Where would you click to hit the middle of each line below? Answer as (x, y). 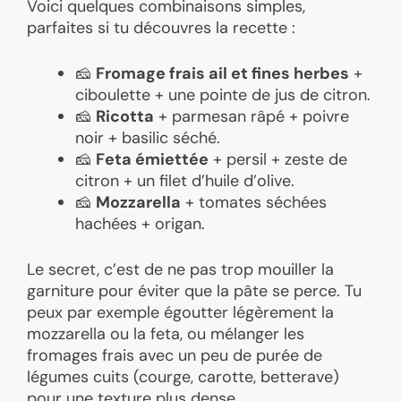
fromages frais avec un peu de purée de (175, 355)
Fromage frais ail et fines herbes (222, 73)
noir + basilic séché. (148, 137)
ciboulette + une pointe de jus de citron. (223, 94)
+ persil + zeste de (278, 159)
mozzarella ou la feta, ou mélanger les (166, 333)
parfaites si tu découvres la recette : (161, 27)
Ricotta (125, 116)
